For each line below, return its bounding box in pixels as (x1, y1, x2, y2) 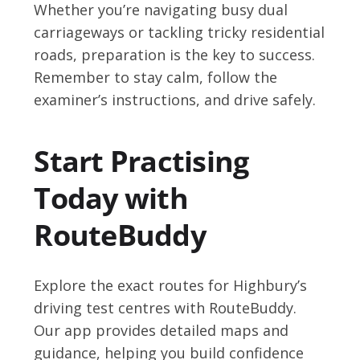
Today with (34, 178, 188, 218)
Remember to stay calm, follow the (34, 67, 278, 87)
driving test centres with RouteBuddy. (34, 297, 297, 317)
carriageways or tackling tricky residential (34, 22, 325, 42)
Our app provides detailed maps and (34, 320, 289, 340)
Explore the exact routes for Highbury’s (34, 275, 308, 295)
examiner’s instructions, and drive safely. (34, 89, 317, 109)
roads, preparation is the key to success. (34, 44, 316, 64)
